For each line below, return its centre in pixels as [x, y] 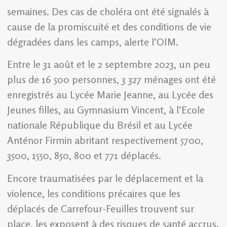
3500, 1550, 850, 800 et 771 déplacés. [84, 156]
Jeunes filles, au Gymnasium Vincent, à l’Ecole [106, 110]
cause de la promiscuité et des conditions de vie [109, 27]
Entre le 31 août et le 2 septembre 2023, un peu [109, 64]
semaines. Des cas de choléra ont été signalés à [108, 11]
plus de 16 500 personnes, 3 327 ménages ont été [111, 80]
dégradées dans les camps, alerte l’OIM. [93, 42]
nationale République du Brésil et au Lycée [100, 125]
